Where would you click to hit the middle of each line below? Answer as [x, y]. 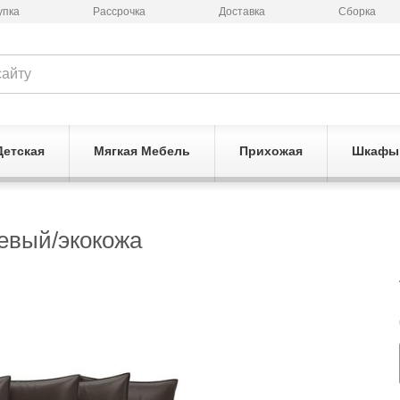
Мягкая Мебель [142, 151]
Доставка [242, 12]
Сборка [357, 12]
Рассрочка [119, 12]
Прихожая [271, 151]
